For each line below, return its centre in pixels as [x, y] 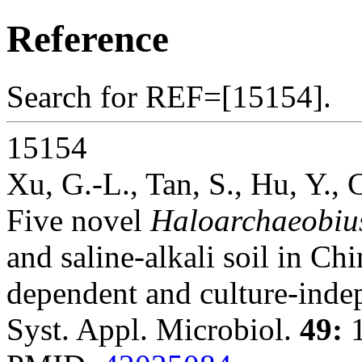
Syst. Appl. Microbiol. [153, 329]
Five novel [78, 220]
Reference [88, 39]
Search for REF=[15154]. [169, 96]
